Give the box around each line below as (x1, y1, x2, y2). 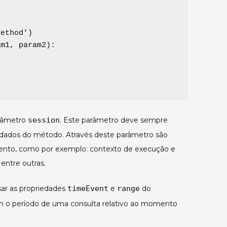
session (28, 116, 60, 125)
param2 (19, 41, 46, 50)
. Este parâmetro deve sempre (60, 116, 168, 125)
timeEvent (67, 184, 108, 194)
